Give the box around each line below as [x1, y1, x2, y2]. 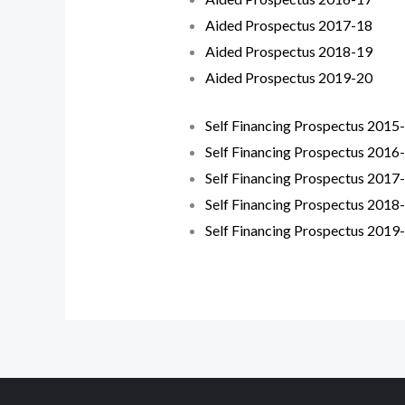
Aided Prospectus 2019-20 [204, 68, 372, 86]
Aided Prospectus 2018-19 [204, 42, 372, 60]
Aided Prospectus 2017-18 [204, 15, 372, 33]
